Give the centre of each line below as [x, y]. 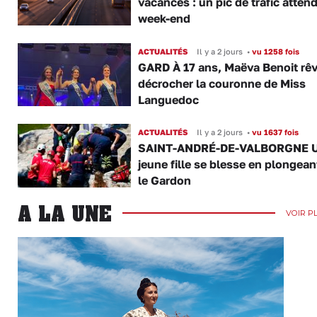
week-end [164, 19]
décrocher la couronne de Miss [221, 83]
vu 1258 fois [274, 51]
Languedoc [168, 99]
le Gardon [164, 181]
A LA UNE [65, 213]
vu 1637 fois [274, 132]
